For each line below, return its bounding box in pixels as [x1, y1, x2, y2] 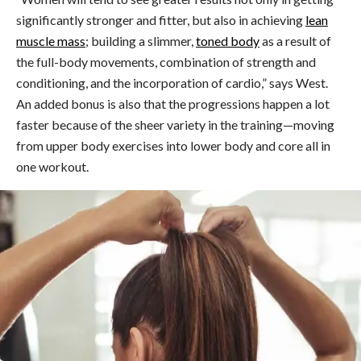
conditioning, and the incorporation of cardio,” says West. [16, 75, 328, 91]
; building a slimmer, [85, 33, 196, 49]
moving [293, 117, 334, 133]
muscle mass [16, 33, 85, 49]
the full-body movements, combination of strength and [16, 54, 316, 70]
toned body [196, 33, 259, 49]
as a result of [259, 33, 331, 49]
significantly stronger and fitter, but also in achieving [16, 12, 305, 28]
